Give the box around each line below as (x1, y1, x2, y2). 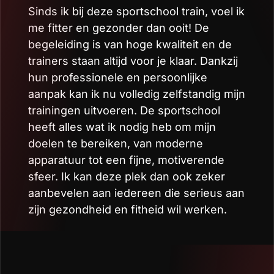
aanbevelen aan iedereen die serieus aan (28, 187, 245, 200)
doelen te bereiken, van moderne (28, 137, 203, 150)
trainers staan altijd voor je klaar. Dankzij (28, 54, 238, 68)
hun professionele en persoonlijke (28, 71, 207, 84)
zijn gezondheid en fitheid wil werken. (28, 203, 227, 217)
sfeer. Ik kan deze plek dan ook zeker (28, 170, 225, 183)
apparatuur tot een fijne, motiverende (28, 154, 224, 167)
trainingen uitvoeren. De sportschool (28, 104, 220, 117)
